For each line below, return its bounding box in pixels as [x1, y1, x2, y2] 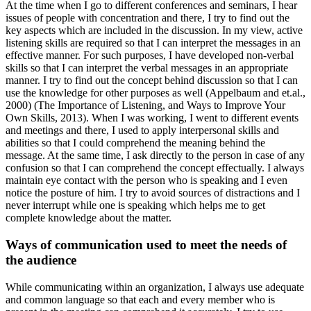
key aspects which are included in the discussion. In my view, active [6, 24, 303, 37]
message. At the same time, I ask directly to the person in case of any [6, 149, 305, 162]
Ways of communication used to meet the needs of [6, 237, 287, 253]
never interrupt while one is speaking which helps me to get [6, 199, 265, 212]
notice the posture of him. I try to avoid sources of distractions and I [6, 187, 300, 199]
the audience [6, 253, 76, 268]
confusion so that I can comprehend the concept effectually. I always [6, 162, 304, 174]
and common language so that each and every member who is [6, 293, 275, 305]
